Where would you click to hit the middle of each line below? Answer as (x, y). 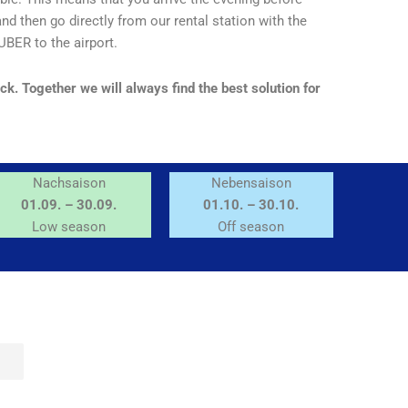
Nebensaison (251, 184)
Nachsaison (69, 184)
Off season (251, 227)
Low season (69, 227)
